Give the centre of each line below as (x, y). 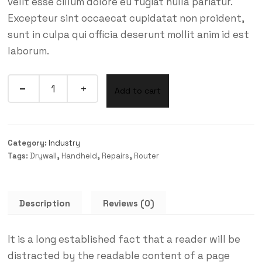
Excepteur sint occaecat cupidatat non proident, (125, 18)
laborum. (28, 51)
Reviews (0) (128, 203)
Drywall (43, 156)
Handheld (79, 156)
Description (44, 203)
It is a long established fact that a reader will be (124, 239)
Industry (64, 143)
